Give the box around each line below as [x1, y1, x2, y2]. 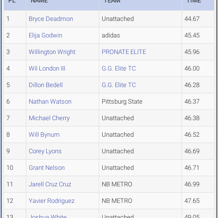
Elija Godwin [29, 32, 62, 39]
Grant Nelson [29, 164, 65, 172]
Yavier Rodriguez [29, 197, 74, 205]
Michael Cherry [29, 114, 70, 122]
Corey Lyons [29, 147, 62, 155]
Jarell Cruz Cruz [29, 181, 71, 188]
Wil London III [29, 65, 65, 73]
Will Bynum [29, 131, 60, 139]
